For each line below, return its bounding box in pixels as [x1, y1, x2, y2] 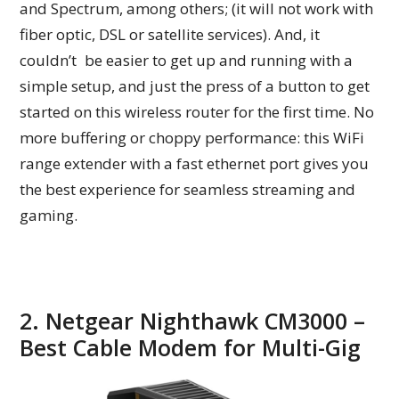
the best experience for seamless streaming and [20, 178, 364, 199]
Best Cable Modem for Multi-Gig [20, 331, 362, 362]
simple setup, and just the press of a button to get [20, 75, 370, 96]
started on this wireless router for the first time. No [20, 101, 375, 122]
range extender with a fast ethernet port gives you [20, 152, 370, 174]
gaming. [20, 204, 78, 225]
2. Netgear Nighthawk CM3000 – [20, 305, 366, 336]
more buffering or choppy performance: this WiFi [20, 126, 365, 148]
